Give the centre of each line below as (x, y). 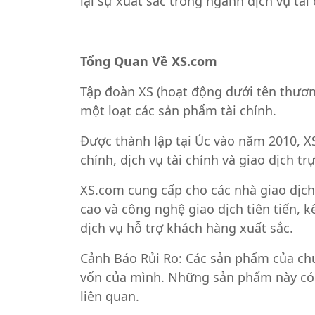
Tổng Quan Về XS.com (149, 62)
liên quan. (110, 296)
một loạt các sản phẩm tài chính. (178, 111)
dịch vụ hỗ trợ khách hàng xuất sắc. (187, 228)
